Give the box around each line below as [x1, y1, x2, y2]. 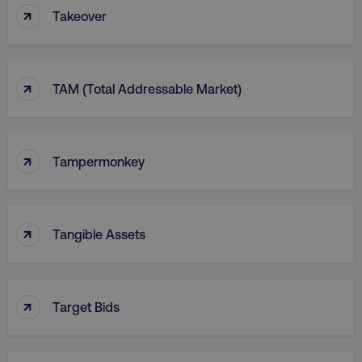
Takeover [53, 7, 107, 23]
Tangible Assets [53, 225, 145, 242]
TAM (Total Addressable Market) [53, 80, 242, 96]
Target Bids [53, 298, 120, 314]
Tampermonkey [53, 153, 145, 169]
